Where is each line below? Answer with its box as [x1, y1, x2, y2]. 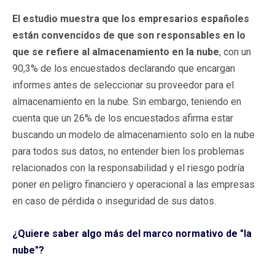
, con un [219, 45, 251, 58]
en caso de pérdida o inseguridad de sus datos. [12, 195, 216, 207]
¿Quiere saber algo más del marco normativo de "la [12, 227, 252, 239]
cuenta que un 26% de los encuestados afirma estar [12, 112, 233, 124]
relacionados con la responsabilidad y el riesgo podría [12, 161, 244, 174]
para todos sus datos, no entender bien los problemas [12, 145, 244, 157]
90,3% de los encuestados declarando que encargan [12, 62, 235, 74]
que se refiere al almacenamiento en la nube [12, 45, 219, 58]
